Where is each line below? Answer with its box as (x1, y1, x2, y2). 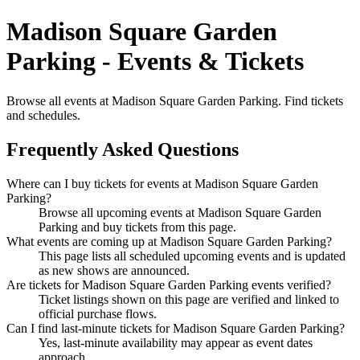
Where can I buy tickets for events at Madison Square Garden (6, 176, 318, 190)
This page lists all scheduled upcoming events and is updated (39, 248, 346, 263)
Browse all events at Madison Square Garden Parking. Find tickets (6, 93, 343, 108)
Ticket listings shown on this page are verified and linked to (39, 292, 339, 306)
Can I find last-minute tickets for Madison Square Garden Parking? (6, 321, 345, 335)
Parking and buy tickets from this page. (39, 219, 236, 234)
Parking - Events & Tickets (6, 47, 304, 76)
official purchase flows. (39, 306, 157, 321)
